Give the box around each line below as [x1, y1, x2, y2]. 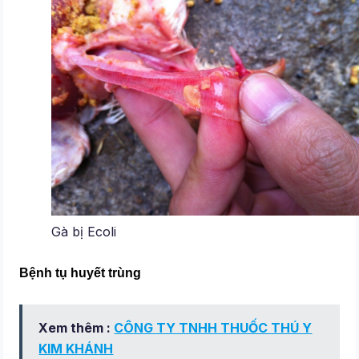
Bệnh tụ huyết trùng [19, 266, 142, 280]
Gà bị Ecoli [51, 223, 117, 240]
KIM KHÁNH [38, 341, 114, 357]
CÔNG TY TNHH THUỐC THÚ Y [114, 320, 313, 337]
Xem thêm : [38, 320, 115, 337]
